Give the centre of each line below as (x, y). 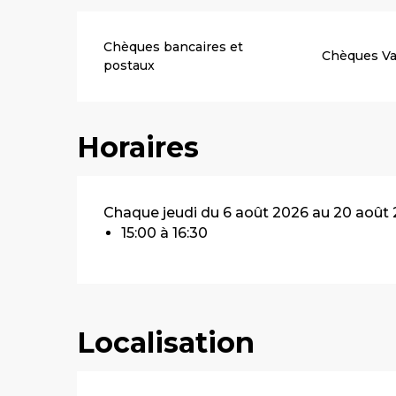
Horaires (138, 147)
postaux (129, 65)
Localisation (166, 342)
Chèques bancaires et (174, 46)
